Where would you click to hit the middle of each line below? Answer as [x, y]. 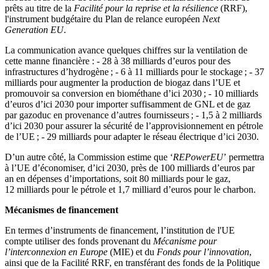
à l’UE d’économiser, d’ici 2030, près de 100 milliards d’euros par [130, 168]
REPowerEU [198, 157]
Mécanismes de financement [62, 210]
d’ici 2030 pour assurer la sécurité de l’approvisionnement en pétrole [134, 125]
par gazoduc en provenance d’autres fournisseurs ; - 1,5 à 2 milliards [133, 115]
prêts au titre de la [39, 8]
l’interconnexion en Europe [56, 252]
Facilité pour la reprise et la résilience [146, 8]
